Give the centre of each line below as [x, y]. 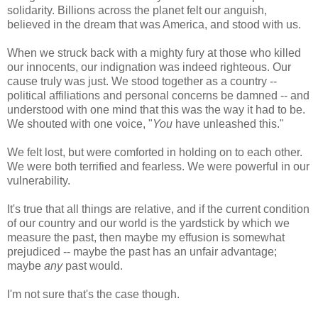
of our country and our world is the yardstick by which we [148, 224]
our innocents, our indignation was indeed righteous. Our [149, 67]
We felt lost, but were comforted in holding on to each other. [155, 153]
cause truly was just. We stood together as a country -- [142, 82]
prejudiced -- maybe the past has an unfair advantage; [142, 252]
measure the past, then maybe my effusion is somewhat [146, 238]
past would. [93, 266]
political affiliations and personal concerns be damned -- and [158, 96]
